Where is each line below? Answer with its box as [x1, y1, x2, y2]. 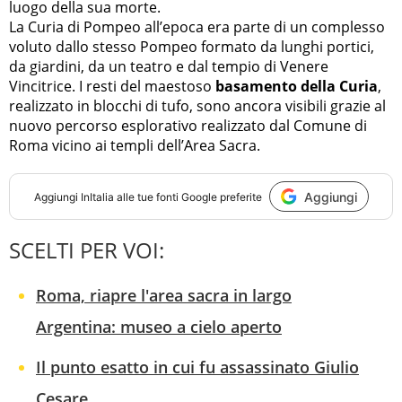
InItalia [80, 189, 114, 204]
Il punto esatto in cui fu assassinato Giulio [36, 356, 359, 379]
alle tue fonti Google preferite [113, 189, 262, 204]
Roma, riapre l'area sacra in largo [36, 284, 292, 307]
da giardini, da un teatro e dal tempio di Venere [9, 57, 328, 77]
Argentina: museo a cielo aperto [36, 316, 282, 338]
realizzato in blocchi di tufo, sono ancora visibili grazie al [9, 96, 386, 117]
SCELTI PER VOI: [9, 235, 164, 266]
